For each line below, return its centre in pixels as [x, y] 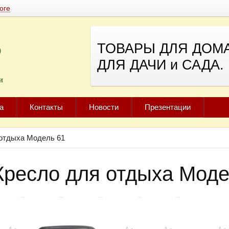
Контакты [46, 107]
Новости [104, 107]
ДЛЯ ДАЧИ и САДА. [161, 65]
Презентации [168, 107]
